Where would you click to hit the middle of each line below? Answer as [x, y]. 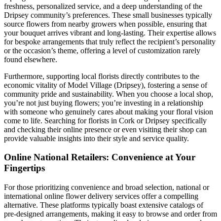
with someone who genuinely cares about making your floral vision [109, 111]
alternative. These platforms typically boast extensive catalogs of [104, 205]
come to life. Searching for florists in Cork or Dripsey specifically [105, 120]
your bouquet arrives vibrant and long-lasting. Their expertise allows [110, 33]
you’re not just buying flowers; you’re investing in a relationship [104, 103]
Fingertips [24, 168]
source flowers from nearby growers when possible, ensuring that [105, 24]
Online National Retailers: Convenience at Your [100, 157]
